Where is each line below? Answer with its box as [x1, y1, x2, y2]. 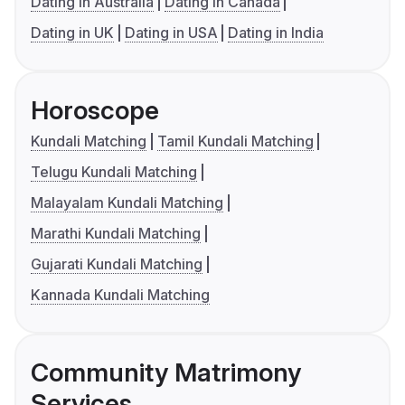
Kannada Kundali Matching [31, 286, 210, 305]
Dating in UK [31, 24, 114, 42]
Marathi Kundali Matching [31, 224, 201, 243]
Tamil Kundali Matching [156, 132, 314, 151]
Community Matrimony [31, 357, 301, 389]
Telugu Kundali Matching [31, 163, 197, 182]
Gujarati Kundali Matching [31, 255, 202, 274]
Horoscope [31, 95, 159, 127]
